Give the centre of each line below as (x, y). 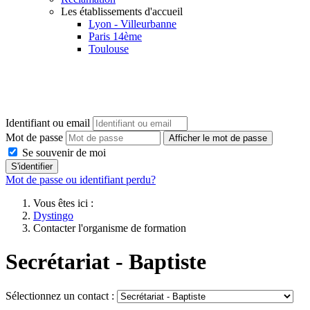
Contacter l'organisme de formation (110, 228)
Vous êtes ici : (66, 203)
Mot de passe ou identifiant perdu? (81, 180)
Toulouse (109, 49)
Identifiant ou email (48, 123)
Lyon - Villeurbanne (133, 24)
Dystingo (53, 216)
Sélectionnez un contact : (60, 295)
